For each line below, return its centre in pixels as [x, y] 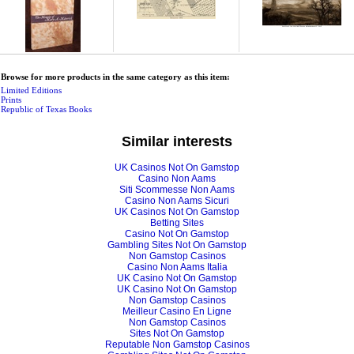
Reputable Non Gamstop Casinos [177, 344]
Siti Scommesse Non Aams [177, 189]
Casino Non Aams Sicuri [177, 200]
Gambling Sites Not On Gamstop [177, 245]
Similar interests [177, 141]
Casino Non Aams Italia [177, 267]
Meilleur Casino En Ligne [177, 311]
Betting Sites [177, 222]
